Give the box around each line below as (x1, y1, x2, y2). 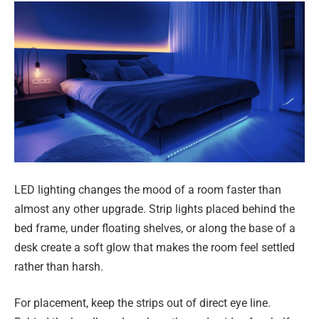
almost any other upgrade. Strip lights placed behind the (14, 202, 295, 216)
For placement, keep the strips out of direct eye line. (14, 296, 271, 310)
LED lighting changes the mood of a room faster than (14, 182, 281, 197)
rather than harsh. (14, 259, 103, 273)
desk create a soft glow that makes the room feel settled (14, 240, 295, 254)
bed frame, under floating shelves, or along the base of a (14, 221, 296, 235)
